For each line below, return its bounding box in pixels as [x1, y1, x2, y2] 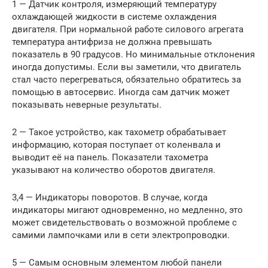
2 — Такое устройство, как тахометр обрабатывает [12, 126, 226, 138]
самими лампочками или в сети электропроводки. [12, 229, 230, 240]
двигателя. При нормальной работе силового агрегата [12, 23, 243, 35]
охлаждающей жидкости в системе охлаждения [12, 11, 217, 22]
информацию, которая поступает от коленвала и [12, 139, 221, 150]
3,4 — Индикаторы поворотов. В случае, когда [12, 191, 208, 203]
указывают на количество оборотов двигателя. [12, 164, 215, 175]
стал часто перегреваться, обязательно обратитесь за [12, 74, 241, 85]
